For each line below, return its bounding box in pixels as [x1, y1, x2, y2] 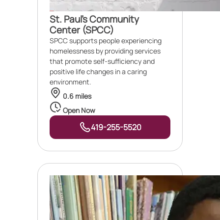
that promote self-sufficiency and [50, 56, 155, 66]
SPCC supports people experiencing [50, 36, 162, 45]
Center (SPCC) [50, 24, 114, 36]
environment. [50, 77, 91, 86]
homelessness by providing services [50, 46, 161, 55]
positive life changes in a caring [50, 67, 147, 76]
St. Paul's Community [50, 13, 139, 26]
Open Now [61, 106, 95, 115]
